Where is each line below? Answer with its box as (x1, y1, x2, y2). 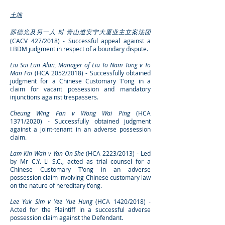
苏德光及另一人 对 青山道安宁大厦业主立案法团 (10, 28, 151, 36)
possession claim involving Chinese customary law (10, 173, 151, 181)
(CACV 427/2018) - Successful (10, 37, 98, 45)
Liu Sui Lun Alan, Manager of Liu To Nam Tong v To (10, 61, 151, 69)
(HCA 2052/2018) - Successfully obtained (32, 69, 151, 77)
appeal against (97, 37, 144, 45)
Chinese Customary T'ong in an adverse (10, 165, 151, 173)
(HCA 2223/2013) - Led (84, 149, 151, 157)
